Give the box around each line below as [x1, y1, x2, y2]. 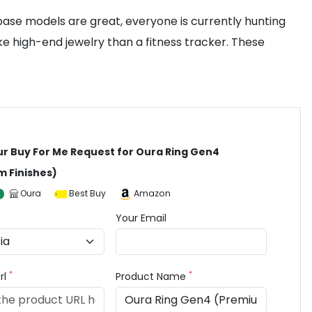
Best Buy [69, 187, 107, 199]
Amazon [134, 187, 171, 199]
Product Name [116, 270, 189, 283]
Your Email [116, 211, 167, 225]
